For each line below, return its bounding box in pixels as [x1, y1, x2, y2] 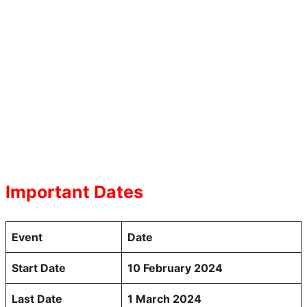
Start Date [12, 260, 66, 275]
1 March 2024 [127, 291, 201, 306]
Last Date [12, 291, 62, 306]
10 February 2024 [127, 260, 223, 275]
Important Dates [5, 181, 143, 202]
